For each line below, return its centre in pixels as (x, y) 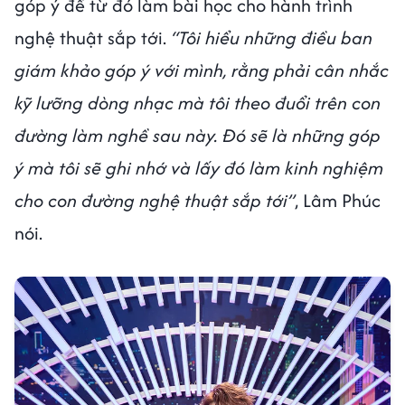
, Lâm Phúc (338, 201)
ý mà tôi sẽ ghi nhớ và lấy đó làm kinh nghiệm (199, 168)
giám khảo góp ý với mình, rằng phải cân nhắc (202, 71)
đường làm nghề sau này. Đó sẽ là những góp (198, 136)
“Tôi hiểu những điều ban (272, 38)
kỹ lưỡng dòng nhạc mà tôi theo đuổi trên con (198, 103)
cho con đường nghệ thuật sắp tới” (155, 201)
